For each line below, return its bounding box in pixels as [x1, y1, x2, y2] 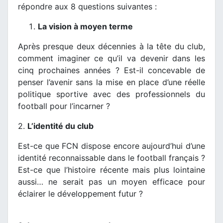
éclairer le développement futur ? [18, 188, 143, 199]
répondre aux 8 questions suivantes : [18, 1, 157, 11]
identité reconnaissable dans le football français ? [18, 152, 205, 163]
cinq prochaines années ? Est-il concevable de [18, 65, 205, 75]
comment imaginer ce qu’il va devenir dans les [18, 53, 205, 63]
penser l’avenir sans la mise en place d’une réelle [18, 77, 205, 87]
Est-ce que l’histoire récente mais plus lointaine [18, 164, 205, 175]
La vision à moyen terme [38, 21, 133, 31]
